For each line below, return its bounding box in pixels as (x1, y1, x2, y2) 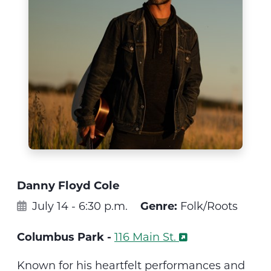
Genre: (140, 198, 177, 213)
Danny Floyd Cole (17, 177, 120, 192)
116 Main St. (114, 229, 176, 244)
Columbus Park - (17, 229, 114, 244)
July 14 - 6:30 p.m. (29, 198, 128, 213)
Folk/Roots (177, 198, 238, 213)
